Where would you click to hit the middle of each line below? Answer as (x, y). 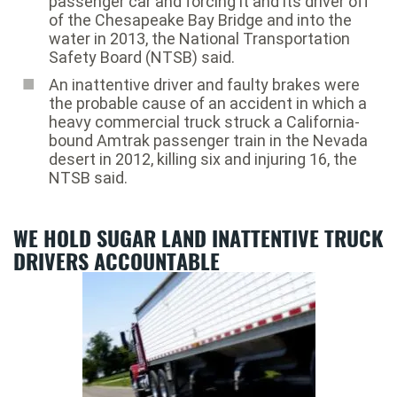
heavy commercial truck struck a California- (204, 121)
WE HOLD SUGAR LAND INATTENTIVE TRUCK (198, 237)
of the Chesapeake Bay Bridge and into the (200, 19)
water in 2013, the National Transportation (199, 38)
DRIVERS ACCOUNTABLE (117, 260)
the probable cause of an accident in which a (208, 103)
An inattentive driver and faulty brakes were (204, 84)
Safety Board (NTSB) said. (142, 57)
